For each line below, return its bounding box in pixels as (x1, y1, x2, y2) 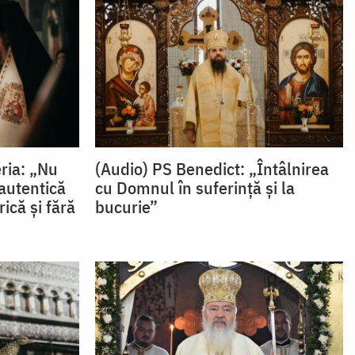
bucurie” (94, 195, 158, 219)
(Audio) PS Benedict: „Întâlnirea (94, 157, 329, 181)
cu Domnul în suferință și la (94, 176, 295, 200)
